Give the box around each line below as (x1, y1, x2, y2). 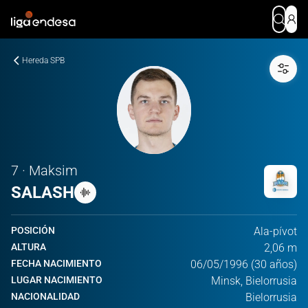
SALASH (11, 183, 74, 202)
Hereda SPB (22, 56, 65, 65)
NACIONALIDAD (11, 291, 80, 302)
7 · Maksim (11, 162, 78, 179)
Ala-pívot (254, 225, 297, 238)
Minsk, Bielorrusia (211, 274, 297, 287)
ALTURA (11, 241, 46, 252)
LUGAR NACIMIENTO (11, 274, 102, 285)
